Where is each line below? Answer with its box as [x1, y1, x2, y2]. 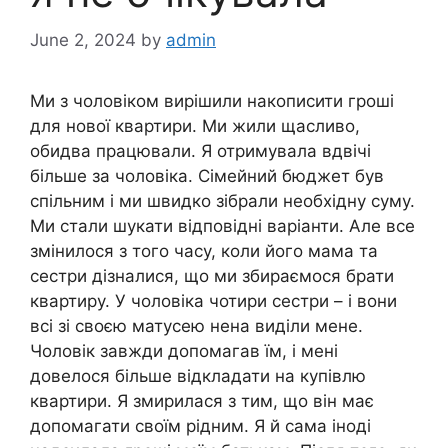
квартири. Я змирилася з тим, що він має [30, 391, 374, 412]
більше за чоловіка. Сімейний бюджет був [30, 166, 384, 187]
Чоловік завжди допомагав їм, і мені [30, 341, 338, 362]
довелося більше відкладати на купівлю [30, 366, 366, 387]
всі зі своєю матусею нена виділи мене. [30, 316, 363, 337]
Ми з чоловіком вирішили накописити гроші [30, 91, 394, 112]
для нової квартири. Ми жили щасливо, [30, 116, 360, 137]
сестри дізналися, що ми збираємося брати [30, 266, 394, 287]
